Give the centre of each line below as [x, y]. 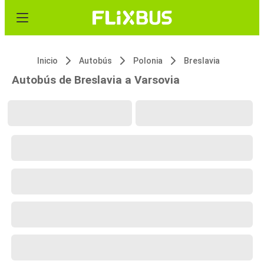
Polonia [148, 61]
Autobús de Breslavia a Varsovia [96, 80]
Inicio [47, 61]
